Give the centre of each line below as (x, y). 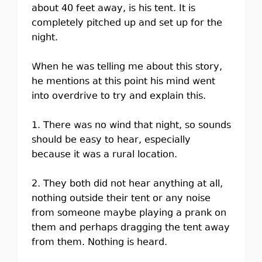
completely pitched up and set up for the (127, 23)
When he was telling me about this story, (127, 67)
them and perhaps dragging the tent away (130, 228)
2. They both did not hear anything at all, (127, 184)
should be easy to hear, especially (111, 140)
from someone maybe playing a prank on (129, 213)
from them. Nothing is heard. (99, 243)
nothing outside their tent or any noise (121, 199)
